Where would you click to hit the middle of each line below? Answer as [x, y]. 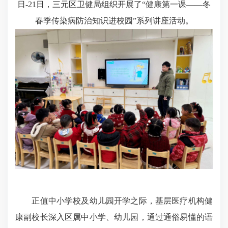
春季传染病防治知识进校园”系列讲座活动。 [114, 21]
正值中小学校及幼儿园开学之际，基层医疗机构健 [114, 201]
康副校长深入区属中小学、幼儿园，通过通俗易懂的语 [114, 217]
